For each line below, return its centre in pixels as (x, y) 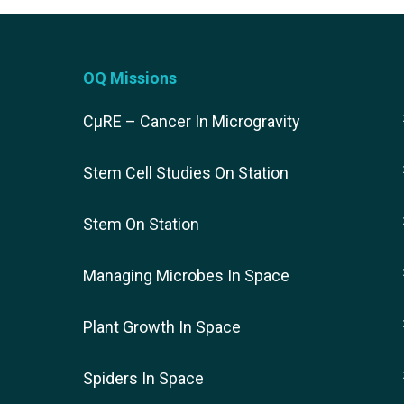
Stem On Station (141, 225)
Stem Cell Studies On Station (186, 173)
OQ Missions (130, 78)
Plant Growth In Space (162, 327)
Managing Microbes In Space (186, 276)
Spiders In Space (143, 379)
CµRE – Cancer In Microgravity (192, 122)
